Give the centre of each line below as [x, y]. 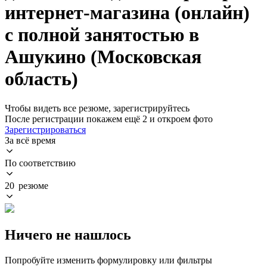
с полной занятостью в [102, 35]
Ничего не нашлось [68, 235]
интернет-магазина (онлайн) [127, 13]
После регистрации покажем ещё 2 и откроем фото [109, 119]
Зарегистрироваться [45, 129]
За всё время [30, 140]
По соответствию [40, 163]
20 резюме [27, 185]
